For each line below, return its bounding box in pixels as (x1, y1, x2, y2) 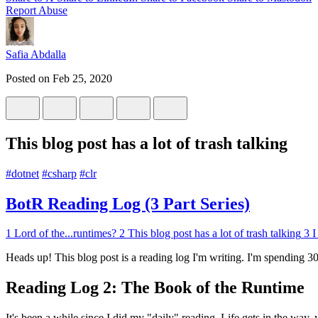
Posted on (6, 72, 53, 84)
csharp (48, 167, 77, 180)
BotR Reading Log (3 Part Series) (6, 194, 250, 213)
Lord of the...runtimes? (14, 227, 116, 240)
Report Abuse (6, 4, 67, 16)
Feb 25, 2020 (53, 72, 112, 84)
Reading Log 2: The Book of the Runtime (6, 278, 305, 297)
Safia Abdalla (6, 48, 66, 60)
